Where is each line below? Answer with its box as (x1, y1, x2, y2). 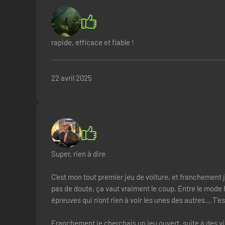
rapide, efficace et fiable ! (51, 38, 134, 47)
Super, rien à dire (51, 149, 105, 158)
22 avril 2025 (51, 73, 92, 82)
